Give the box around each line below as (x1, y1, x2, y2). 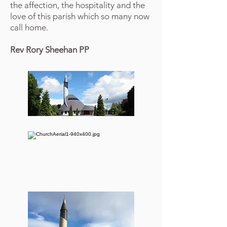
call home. (10, 22, 48, 32)
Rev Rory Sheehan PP (10, 45, 89, 55)
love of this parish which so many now (10, 11, 149, 21)
